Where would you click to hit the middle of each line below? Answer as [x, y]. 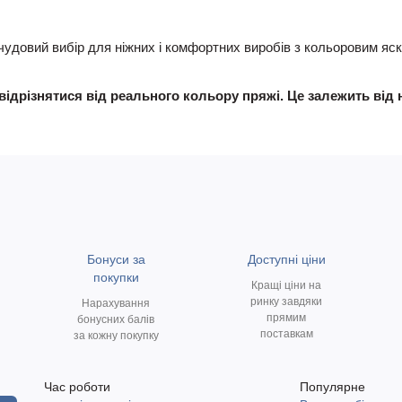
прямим [286, 318]
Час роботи [77, 387]
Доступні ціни [286, 259]
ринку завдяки [286, 301]
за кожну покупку [116, 336]
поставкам [286, 334]
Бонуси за [116, 259]
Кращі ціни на [286, 285]
